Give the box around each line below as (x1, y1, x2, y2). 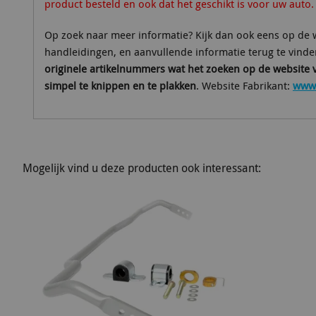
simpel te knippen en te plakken (44, 78, 196, 93)
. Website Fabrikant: (196, 78, 293, 93)
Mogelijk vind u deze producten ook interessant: (23, 159, 261, 176)
